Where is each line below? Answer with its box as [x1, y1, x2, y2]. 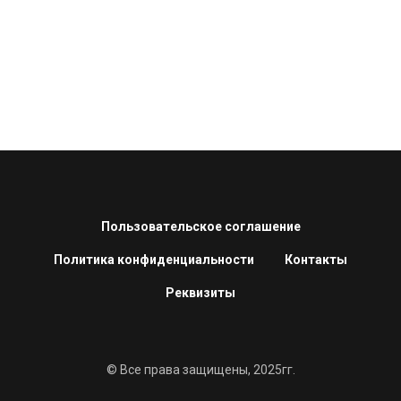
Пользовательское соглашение [100, 219, 301, 234]
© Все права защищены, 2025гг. [106, 363, 295, 377]
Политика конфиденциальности [54, 252, 254, 267]
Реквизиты [166, 286, 235, 300]
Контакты [285, 252, 347, 267]
